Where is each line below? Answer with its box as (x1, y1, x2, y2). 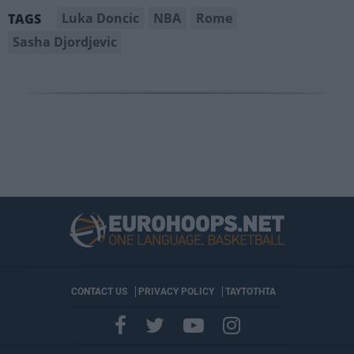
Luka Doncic (62, 9, 140, 28)
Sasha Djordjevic (13, 33, 118, 51)
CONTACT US (70, 286, 127, 298)
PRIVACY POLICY (137, 286, 214, 298)
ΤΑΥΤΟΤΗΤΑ (224, 286, 276, 298)
